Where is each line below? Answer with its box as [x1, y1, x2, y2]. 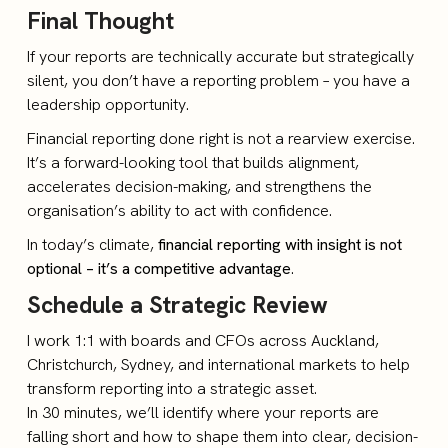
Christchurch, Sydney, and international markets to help [27, 354, 411, 375]
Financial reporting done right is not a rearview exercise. [27, 128, 416, 149]
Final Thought [27, 6, 175, 36]
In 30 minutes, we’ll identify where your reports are [27, 402, 380, 423]
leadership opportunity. [27, 94, 190, 115]
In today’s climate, [27, 234, 159, 255]
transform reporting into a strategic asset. [27, 378, 318, 399]
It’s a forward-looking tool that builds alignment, [27, 152, 360, 173]
